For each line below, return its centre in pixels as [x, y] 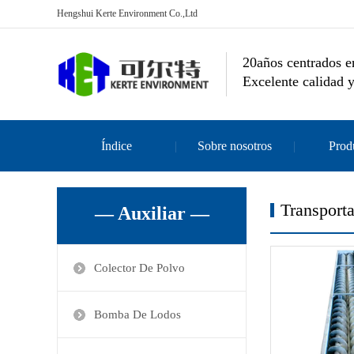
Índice [116, 146]
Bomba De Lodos [137, 314]
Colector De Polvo [139, 268]
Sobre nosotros [235, 146]
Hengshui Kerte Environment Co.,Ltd [127, 13]
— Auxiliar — [152, 213]
